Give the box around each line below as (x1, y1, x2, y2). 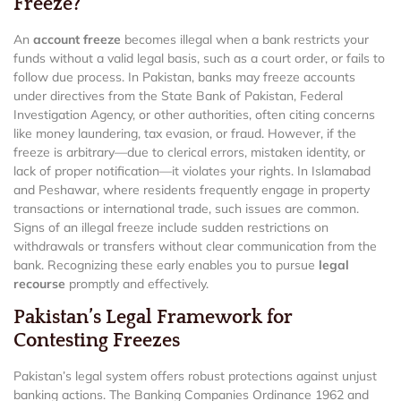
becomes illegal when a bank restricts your (121, 31, 369, 48)
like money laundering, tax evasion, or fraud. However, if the (13, 125, 356, 142)
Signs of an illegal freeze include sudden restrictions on (13, 219, 328, 236)
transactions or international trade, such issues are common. (13, 200, 359, 218)
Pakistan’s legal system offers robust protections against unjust (13, 368, 377, 385)
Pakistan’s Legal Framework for (13, 306, 293, 329)
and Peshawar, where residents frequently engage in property (13, 182, 370, 199)
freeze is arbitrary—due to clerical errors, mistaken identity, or (13, 144, 365, 161)
